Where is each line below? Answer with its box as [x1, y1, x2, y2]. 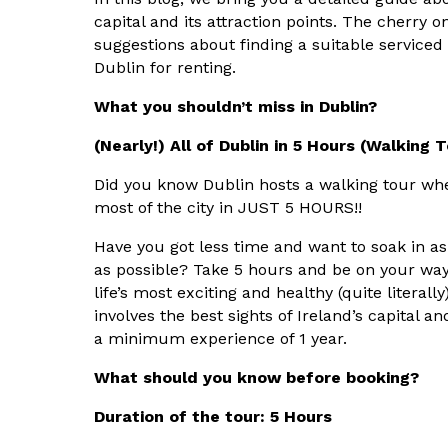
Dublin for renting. [94, 58, 236, 78]
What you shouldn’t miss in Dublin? [94, 97, 377, 117]
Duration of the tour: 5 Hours [94, 407, 332, 427]
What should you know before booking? [94, 368, 419, 388]
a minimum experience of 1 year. [94, 329, 347, 349]
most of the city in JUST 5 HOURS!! [94, 198, 362, 218]
